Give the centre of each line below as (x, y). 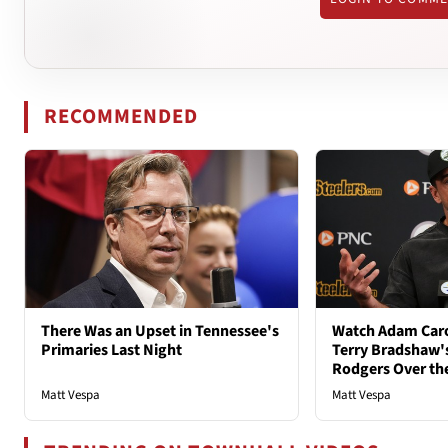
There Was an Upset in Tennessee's (160, 330)
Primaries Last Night (111, 349)
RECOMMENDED (121, 116)
